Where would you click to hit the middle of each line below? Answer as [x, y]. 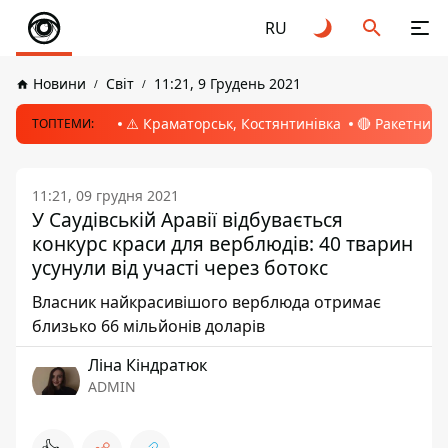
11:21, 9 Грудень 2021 [227, 83]
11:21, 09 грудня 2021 [105, 195]
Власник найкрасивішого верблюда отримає [206, 302]
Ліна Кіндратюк [147, 365]
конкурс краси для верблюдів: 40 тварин [222, 243]
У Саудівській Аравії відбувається [187, 219]
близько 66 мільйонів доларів [148, 326]
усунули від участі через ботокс [180, 267]
